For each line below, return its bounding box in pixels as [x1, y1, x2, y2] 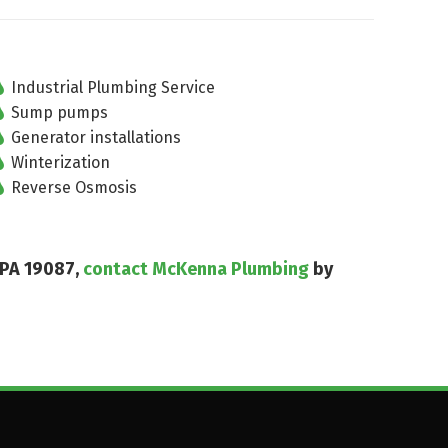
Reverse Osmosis [7, 178, 138, 197]
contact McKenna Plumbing [83, 258, 309, 280]
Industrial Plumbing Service [7, 78, 216, 97]
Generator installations [7, 128, 182, 147]
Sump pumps [7, 103, 109, 122]
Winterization [7, 153, 111, 172]
